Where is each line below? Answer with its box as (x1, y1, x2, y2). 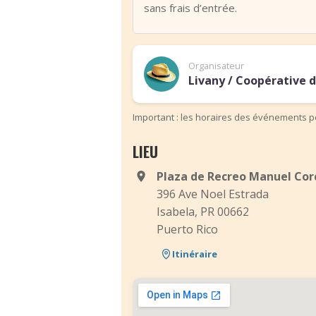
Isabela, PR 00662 (157, 204, 249, 219)
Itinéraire (172, 247, 217, 260)
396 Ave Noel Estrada (157, 186, 269, 202)
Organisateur (188, 59, 244, 72)
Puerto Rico (157, 221, 218, 237)
